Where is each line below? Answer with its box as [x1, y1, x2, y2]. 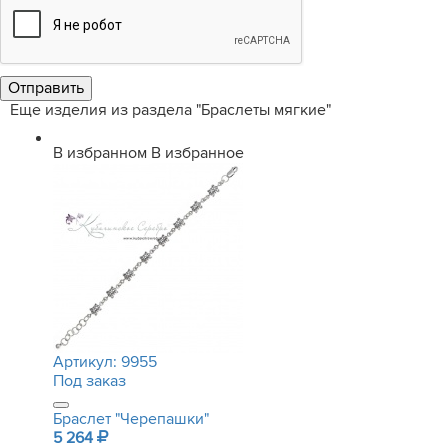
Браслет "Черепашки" [53, 409, 209, 429]
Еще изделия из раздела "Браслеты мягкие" [10, 100, 331, 120]
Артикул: [53, 352, 121, 372]
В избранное [151, 143, 244, 163]
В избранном [53, 143, 147, 163]
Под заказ [53, 371, 126, 391]
